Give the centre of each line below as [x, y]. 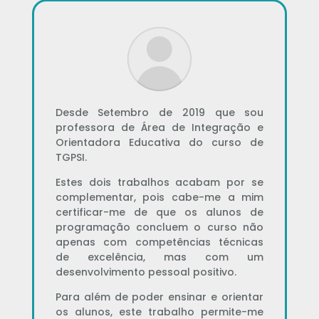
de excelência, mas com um [159, 257]
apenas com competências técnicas [159, 242]
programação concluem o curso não [159, 227]
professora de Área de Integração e [159, 127]
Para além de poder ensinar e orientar [159, 297]
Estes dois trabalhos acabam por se [159, 182]
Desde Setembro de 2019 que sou [159, 112]
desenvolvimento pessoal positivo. [146, 272]
